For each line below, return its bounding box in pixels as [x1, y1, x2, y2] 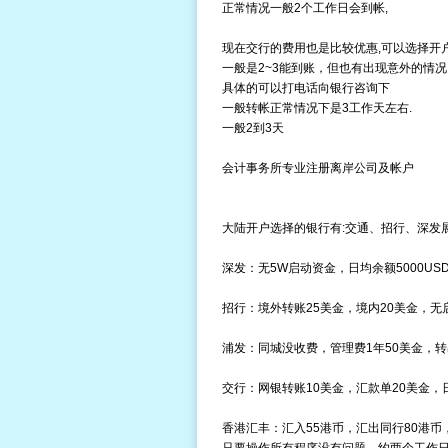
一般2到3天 [221, 121, 284, 135]
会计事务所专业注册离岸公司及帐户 [221, 161, 414, 175]
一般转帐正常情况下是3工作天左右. [221, 101, 412, 115]
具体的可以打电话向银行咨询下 [221, 81, 390, 95]
